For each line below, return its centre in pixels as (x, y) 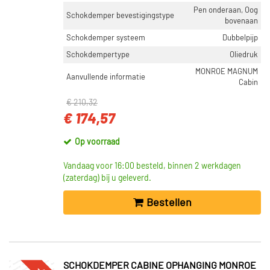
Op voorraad (97, 142)
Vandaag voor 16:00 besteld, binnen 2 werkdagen (152, 166)
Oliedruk (244, 55)
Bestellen (169, 203)
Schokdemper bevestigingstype (120, 16)
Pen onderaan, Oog (226, 10)
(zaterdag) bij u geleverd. (107, 178)
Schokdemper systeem (106, 38)
